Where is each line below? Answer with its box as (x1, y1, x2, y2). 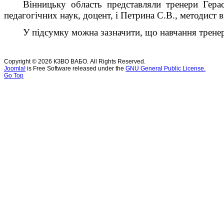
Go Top (4, 71, 23, 79)
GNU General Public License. (125, 64, 205, 72)
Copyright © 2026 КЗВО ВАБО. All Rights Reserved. (4, 57, 145, 65)
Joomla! (4, 64, 25, 72)
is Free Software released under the (25, 64, 125, 72)
